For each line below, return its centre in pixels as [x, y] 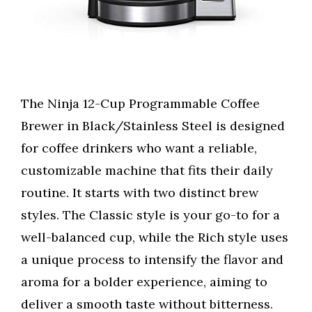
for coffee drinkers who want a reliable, [139, 148]
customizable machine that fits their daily [147, 170]
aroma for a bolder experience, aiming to [144, 281]
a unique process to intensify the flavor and [152, 259]
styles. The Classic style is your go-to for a [150, 214]
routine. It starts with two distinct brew [140, 192]
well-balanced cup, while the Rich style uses [155, 237]
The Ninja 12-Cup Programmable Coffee [140, 103]
